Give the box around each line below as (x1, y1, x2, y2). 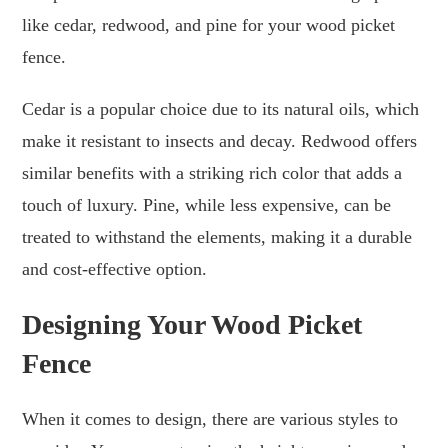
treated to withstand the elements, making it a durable (22, 226, 413, 247)
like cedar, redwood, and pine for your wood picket (22, 14, 396, 35)
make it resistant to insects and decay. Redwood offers (22, 130, 418, 151)
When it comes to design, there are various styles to (22, 408, 399, 429)
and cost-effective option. (22, 258, 208, 279)
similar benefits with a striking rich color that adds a (22, 162, 403, 183)
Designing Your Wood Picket (22, 308, 363, 340)
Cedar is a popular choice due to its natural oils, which (22, 98, 420, 119)
